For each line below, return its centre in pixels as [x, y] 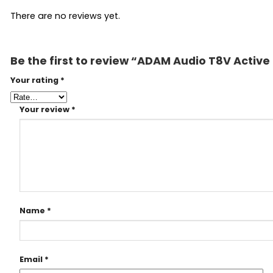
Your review [45, 109]
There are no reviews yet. [65, 16]
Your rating [35, 80]
